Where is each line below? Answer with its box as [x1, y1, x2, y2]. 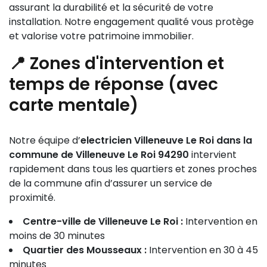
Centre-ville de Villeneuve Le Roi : [23, 215, 183, 228]
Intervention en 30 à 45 [147, 243, 258, 257]
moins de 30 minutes [9, 229, 105, 243]
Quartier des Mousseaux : [23, 243, 147, 257]
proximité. [9, 191, 55, 204]
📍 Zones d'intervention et [9, 52, 224, 75]
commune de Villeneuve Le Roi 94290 [9, 148, 189, 162]
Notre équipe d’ [9, 133, 80, 147]
